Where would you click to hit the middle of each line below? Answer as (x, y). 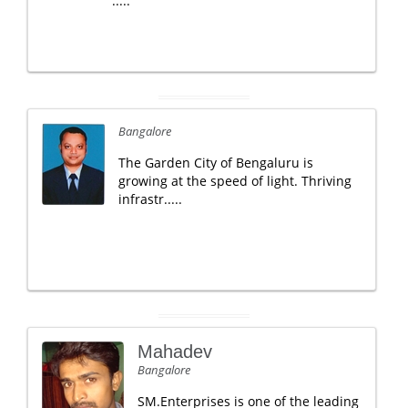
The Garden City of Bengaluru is (216, 163)
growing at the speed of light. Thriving (235, 181)
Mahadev (175, 352)
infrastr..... (150, 199)
